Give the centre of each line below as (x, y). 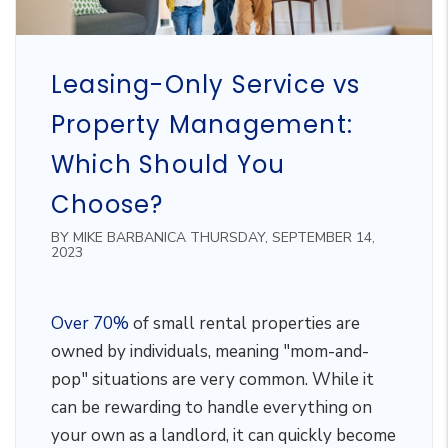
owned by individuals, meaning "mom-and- (210, 351)
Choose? (107, 204)
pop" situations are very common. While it (212, 379)
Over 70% (90, 323)
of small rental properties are (244, 323)
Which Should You (168, 164)
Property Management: (202, 124)
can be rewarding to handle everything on (211, 407)
